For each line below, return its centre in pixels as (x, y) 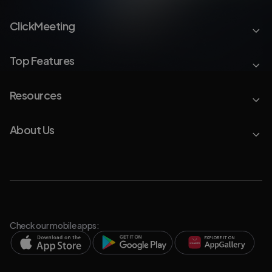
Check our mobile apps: (55, 225)
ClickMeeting (42, 25)
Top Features (42, 60)
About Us (32, 129)
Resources (36, 95)
